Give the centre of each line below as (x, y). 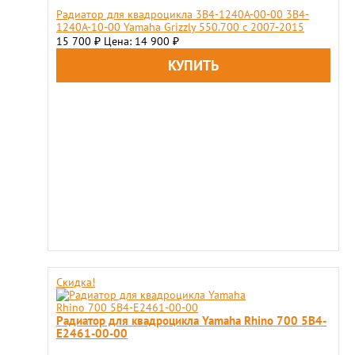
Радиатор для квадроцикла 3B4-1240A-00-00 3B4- (183, 15)
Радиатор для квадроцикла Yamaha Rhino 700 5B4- (191, 321)
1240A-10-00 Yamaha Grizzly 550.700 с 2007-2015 (180, 27)
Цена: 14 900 (138, 42)
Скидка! (76, 282)
